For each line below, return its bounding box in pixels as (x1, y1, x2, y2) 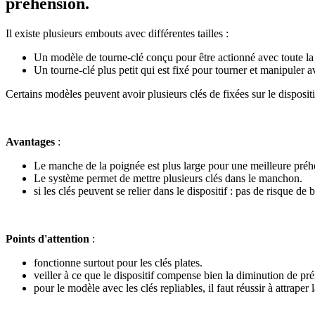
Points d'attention (6, 232, 89, 245)
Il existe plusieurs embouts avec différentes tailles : (6, 27, 229, 39)
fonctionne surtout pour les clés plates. (34, 256, 205, 269)
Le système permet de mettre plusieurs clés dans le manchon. (34, 172, 302, 184)
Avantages (6, 135, 55, 148)
